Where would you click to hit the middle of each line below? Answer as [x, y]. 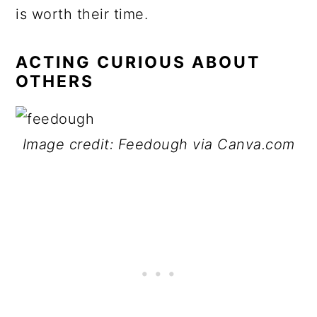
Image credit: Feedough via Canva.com [158, 144]
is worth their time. [82, 14]
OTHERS [55, 81]
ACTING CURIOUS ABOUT [138, 62]
